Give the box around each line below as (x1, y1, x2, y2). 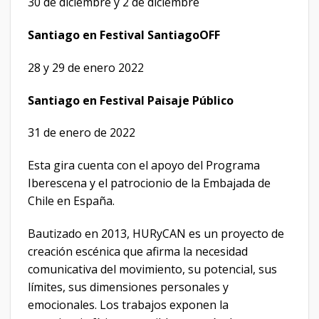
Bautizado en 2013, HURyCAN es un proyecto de (28, 226, 284, 242)
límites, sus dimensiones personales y (28, 279, 229, 296)
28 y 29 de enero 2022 (28, 59, 144, 75)
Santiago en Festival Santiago (28, 27, 199, 43)
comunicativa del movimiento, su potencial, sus (28, 261, 277, 278)
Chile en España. (28, 193, 115, 209)
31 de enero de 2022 (28, 125, 135, 141)
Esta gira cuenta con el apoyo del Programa (28, 157, 260, 174)
